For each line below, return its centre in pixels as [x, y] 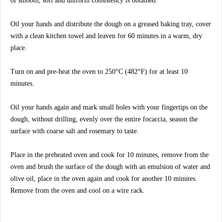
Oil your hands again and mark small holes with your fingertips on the [109, 107]
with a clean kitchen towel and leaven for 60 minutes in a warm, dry [106, 36]
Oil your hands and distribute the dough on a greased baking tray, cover [111, 24]
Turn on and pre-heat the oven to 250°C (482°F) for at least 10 [99, 71]
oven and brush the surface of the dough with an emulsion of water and [110, 166]
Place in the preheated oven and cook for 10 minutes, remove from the [110, 155]
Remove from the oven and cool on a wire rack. [78, 190]
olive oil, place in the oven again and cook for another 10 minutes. [104, 178]
